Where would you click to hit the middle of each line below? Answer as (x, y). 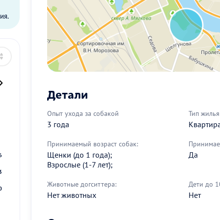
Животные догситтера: (82, 184)
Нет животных (72, 195)
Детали (68, 94)
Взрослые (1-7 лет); (80, 164)
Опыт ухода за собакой (83, 113)
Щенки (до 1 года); (80, 154)
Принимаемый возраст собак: (93, 144)
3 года (58, 124)
